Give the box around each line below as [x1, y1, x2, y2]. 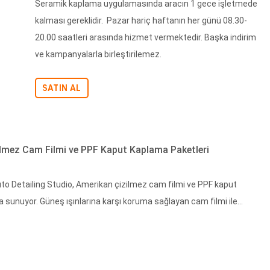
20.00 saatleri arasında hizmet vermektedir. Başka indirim [35, 33, 256, 42]
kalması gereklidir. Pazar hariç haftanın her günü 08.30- [35, 16, 247, 25]
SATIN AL [42, 83, 81, 93]
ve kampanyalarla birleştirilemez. [35, 49, 165, 59]
